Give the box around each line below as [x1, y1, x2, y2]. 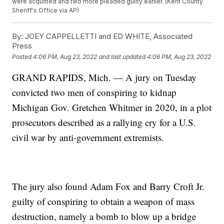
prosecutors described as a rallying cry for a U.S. [12, 116, 196, 129]
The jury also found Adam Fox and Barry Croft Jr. [12, 180, 205, 193]
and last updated [99, 52, 146, 60]
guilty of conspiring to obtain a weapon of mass [12, 195, 195, 208]
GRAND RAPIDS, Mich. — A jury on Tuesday [12, 71, 197, 84]
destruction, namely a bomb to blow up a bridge [12, 210, 196, 223]
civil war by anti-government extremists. [12, 131, 164, 144]
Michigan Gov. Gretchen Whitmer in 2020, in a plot [12, 101, 212, 114]
